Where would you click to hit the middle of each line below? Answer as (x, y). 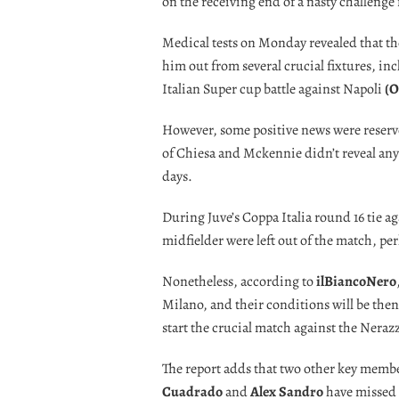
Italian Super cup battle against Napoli (272, 89)
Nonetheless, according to (239, 281)
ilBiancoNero (356, 281)
